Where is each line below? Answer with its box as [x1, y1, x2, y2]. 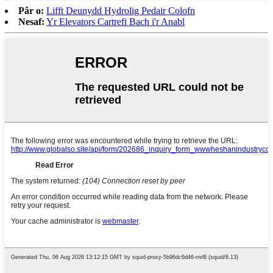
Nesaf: [18, 16, 44, 27]
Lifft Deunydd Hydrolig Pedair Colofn [46, 5, 195, 16]
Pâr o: [18, 5, 44, 16]
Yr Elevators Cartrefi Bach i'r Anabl [46, 16, 185, 27]
